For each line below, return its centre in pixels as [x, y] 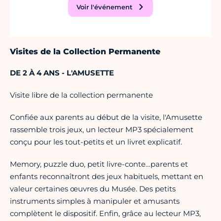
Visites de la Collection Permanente [85, 52]
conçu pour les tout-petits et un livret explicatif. [96, 142]
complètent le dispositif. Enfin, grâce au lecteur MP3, [105, 214]
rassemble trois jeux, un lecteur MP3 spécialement [102, 130]
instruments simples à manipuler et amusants [95, 201]
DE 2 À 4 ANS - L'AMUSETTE [62, 73]
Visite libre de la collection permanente [81, 95]
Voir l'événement [105, 7]
